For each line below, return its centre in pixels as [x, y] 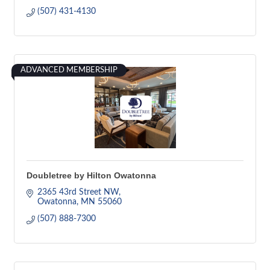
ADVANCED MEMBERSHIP [69, 70]
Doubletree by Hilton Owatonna [91, 175]
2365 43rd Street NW [78, 192]
